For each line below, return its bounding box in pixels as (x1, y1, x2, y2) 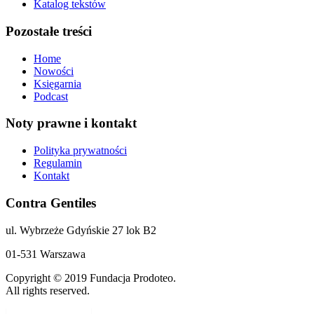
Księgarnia (34, 77, 81, 90)
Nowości (34, 64, 74, 77)
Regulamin (34, 157, 82, 170)
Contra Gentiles (6, 195, 96, 210)
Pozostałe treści (6, 23, 92, 39)
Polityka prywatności (34, 144, 127, 157)
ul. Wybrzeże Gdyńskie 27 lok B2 (6, 224, 156, 236)
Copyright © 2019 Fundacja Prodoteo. (6, 271, 176, 284)
